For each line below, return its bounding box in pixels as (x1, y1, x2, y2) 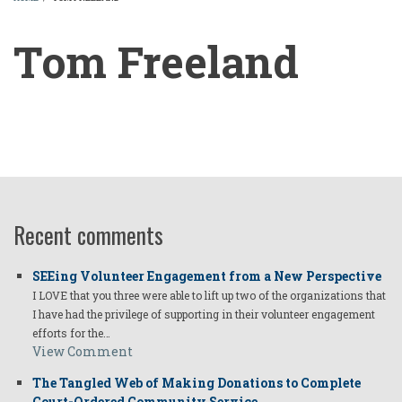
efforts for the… (32, 326, 110, 341)
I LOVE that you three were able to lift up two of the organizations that (32, 288, 386, 303)
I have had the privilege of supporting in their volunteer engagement (32, 307, 375, 322)
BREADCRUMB (13, 7, 190, 41)
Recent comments (13, 218, 163, 252)
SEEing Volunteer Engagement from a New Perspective (32, 267, 381, 285)
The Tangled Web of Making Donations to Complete (32, 374, 361, 392)
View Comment (32, 343, 133, 361)
